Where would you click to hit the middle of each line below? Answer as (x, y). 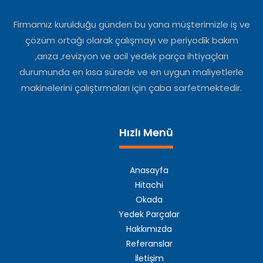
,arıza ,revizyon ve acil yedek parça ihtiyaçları (131, 56)
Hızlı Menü (146, 133)
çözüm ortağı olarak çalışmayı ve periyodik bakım (131, 41)
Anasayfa (149, 171)
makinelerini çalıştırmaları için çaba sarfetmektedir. (131, 88)
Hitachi (149, 185)
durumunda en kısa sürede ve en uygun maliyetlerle (131, 72)
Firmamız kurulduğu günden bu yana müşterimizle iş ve (131, 25)
